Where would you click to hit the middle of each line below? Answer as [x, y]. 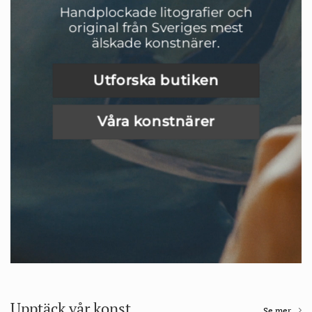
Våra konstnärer [156, 122]
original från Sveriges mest [156, 27]
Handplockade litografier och [156, 11]
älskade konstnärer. [156, 42]
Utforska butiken [156, 80]
